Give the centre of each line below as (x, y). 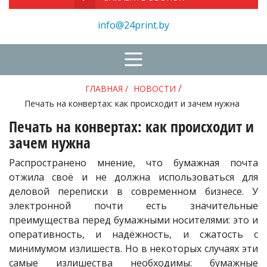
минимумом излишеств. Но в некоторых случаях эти (133, 249)
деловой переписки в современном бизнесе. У (133, 192)
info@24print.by (133, 25)
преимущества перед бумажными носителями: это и (133, 220)
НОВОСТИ (155, 89)
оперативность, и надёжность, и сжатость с (133, 235)
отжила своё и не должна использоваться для (133, 177)
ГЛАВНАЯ (104, 89)
